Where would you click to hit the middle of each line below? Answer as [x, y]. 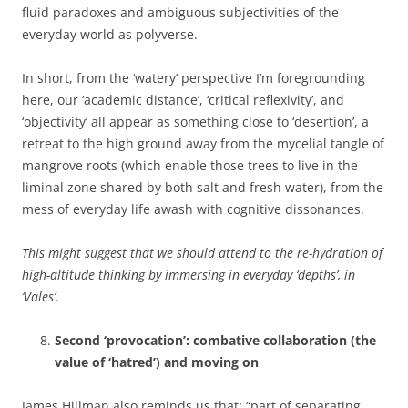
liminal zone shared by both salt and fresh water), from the [203, 187]
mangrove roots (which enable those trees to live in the [190, 165]
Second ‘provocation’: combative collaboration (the [215, 340]
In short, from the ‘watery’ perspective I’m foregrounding [194, 78]
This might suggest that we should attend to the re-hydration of [202, 253]
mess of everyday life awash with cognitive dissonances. [193, 209]
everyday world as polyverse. [110, 34]
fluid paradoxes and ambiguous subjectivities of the [180, 12]
